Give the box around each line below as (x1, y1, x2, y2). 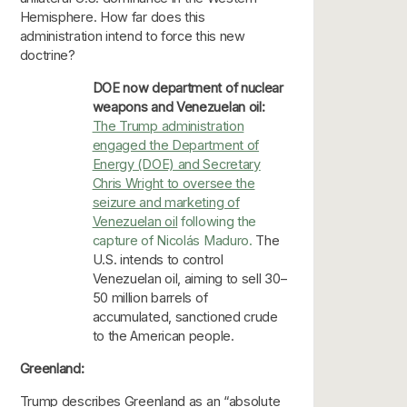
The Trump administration (92, 117, 244, 134)
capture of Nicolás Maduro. (92, 232, 253, 248)
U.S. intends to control (92, 251, 223, 267)
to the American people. (92, 327, 234, 343)
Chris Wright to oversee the (92, 174, 255, 191)
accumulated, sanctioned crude (92, 308, 278, 324)
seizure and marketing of (92, 194, 240, 210)
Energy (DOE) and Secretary (92, 155, 261, 172)
